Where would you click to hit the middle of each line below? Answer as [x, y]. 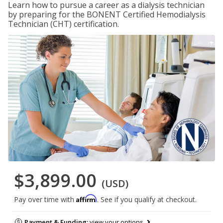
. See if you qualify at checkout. [147, 200]
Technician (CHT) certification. [63, 24]
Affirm [87, 199]
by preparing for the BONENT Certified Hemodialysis [107, 14]
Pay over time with [45, 200]
